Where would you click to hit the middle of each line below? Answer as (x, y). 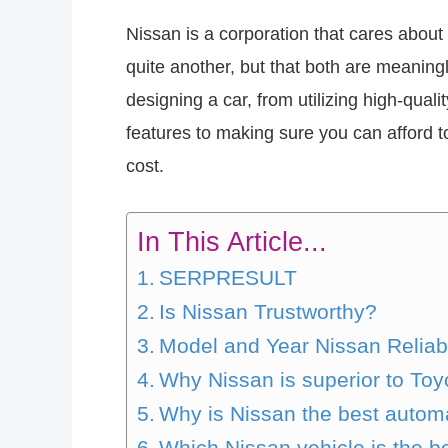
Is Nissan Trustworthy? (268, 311)
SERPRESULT (228, 277)
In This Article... (232, 241)
